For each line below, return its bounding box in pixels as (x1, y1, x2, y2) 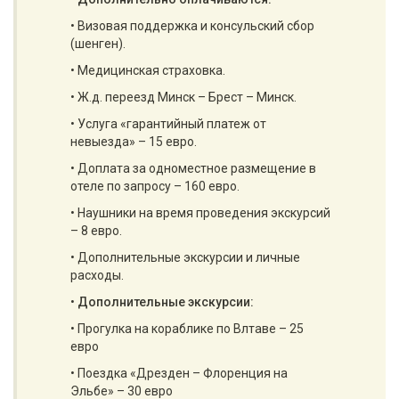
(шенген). (70, 37, 126, 51)
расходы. (70, 268, 124, 282)
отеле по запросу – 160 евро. (70, 179, 240, 193)
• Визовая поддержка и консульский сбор (70, 19, 314, 33)
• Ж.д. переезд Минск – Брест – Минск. (70, 90, 297, 104)
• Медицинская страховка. (70, 63, 225, 77)
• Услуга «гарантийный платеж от (70, 117, 266, 131)
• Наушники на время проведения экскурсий (70, 206, 330, 220)
